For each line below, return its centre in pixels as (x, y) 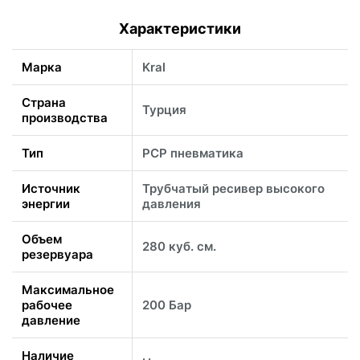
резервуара (57, 255)
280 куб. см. (179, 247)
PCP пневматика (193, 153)
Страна (44, 103)
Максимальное (68, 290)
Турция (164, 110)
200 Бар (167, 305)
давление (51, 321)
